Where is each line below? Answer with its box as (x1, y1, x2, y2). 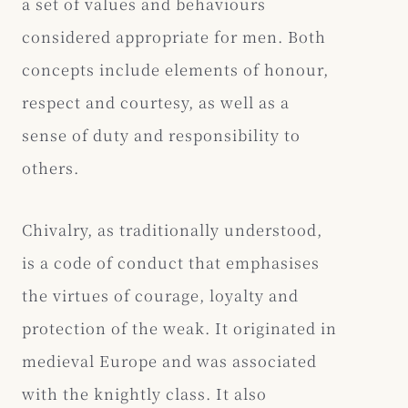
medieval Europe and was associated (22, 350, 317, 372)
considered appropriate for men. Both (22, 25, 326, 47)
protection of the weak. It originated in (22, 317, 337, 339)
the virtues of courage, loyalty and (22, 284, 299, 306)
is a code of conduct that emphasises (22, 251, 320, 273)
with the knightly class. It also (22, 382, 267, 404)
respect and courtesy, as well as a (22, 91, 290, 113)
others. (22, 157, 79, 178)
